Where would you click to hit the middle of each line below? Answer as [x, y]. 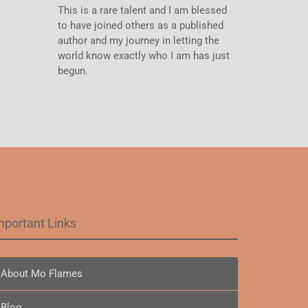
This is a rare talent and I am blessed [142, 10]
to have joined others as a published [140, 25]
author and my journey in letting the [138, 40]
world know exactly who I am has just [143, 55]
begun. [73, 70]
